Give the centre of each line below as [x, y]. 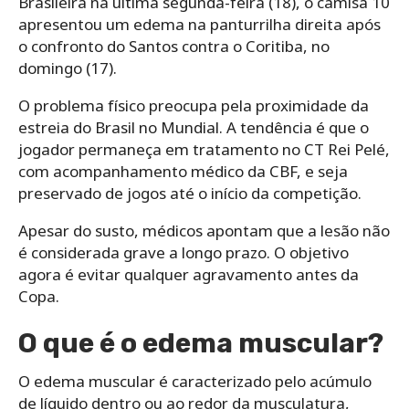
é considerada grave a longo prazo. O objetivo [184, 252]
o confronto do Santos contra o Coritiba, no [174, 46]
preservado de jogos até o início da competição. [190, 193]
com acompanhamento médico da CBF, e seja [183, 171]
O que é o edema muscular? [201, 343]
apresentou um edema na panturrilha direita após [199, 24]
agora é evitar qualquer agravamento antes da [189, 274]
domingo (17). [68, 68]
